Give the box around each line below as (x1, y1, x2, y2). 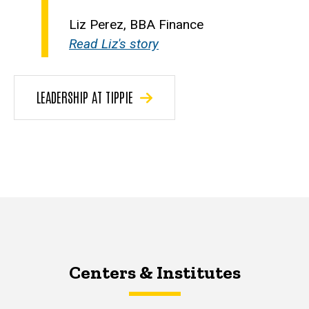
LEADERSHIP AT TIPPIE (37, 87, 133, 106)
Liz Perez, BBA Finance (69, 16, 203, 32)
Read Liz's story (69, 35, 159, 52)
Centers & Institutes (68, 261, 241, 283)
